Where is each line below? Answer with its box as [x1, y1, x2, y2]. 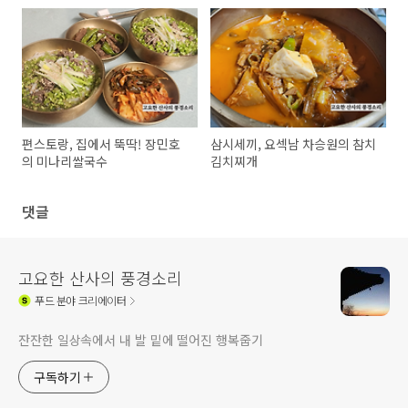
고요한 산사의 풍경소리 [18, 265, 182, 290]
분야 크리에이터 [54, 292, 127, 309]
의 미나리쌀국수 [22, 152, 107, 171]
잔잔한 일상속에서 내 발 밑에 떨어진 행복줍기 [18, 330, 263, 349]
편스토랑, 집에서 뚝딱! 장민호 [22, 135, 180, 154]
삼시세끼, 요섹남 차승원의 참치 [210, 135, 377, 154]
